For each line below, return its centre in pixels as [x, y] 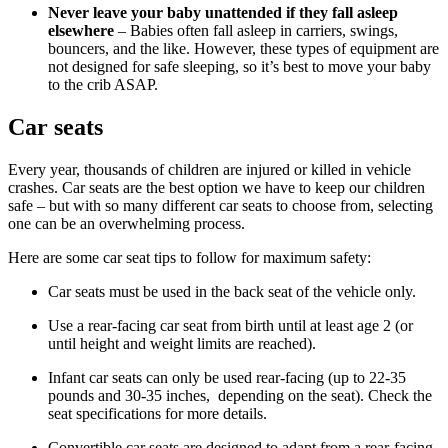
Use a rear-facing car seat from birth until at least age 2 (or [230, 325]
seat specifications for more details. [157, 413]
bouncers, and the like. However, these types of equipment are [243, 48]
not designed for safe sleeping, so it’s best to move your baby [239, 66]
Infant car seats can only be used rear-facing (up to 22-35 [227, 377]
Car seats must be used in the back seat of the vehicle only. [232, 291]
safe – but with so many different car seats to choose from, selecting [220, 205]
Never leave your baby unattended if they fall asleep [223, 12]
